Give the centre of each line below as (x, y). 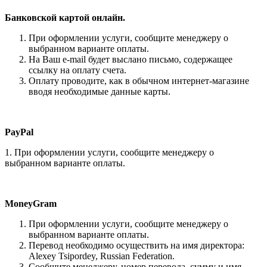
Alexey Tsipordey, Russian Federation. (102, 256)
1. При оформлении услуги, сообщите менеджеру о (109, 152)
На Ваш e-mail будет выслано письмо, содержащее (131, 59)
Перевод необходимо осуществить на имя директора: (136, 245)
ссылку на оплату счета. (77, 70)
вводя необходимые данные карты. (100, 91)
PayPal (19, 132)
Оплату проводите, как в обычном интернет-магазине (139, 80)
